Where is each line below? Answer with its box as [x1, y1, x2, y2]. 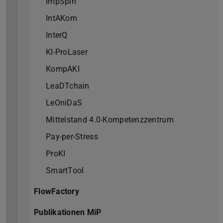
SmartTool [46, 166, 84, 176]
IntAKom [46, 13, 77, 23]
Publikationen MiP [34, 208, 102, 218]
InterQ [46, 30, 68, 40]
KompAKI [46, 64, 80, 74]
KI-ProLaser [46, 47, 88, 57]
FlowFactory [34, 187, 80, 197]
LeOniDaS [46, 98, 83, 108]
